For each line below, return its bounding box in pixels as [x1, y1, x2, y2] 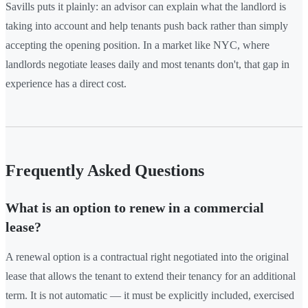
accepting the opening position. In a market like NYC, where [5, 38, 269, 51]
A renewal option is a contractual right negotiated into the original [5, 250, 289, 263]
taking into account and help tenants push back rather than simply [5, 19, 288, 32]
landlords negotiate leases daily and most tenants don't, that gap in [5, 58, 289, 70]
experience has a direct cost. [5, 77, 126, 89]
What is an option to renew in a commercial [5, 199, 264, 215]
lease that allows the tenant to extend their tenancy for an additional [5, 269, 296, 282]
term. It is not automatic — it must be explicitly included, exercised [5, 289, 294, 301]
